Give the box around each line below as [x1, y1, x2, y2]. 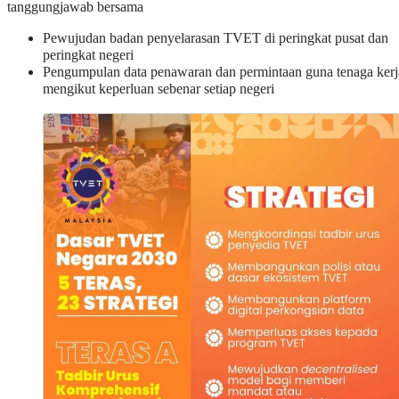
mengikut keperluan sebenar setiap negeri [43, 81, 274, 98]
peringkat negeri [43, 47, 134, 64]
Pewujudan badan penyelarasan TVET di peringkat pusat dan [43, 30, 388, 47]
